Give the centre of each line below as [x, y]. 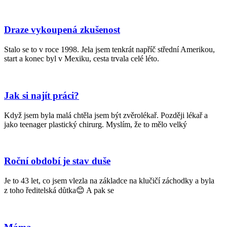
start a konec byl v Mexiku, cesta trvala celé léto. [82, 59]
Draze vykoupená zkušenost [62, 30]
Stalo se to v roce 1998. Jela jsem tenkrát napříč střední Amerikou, [109, 50]
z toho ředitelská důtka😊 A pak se [59, 190]
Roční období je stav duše [57, 161]
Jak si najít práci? [42, 95]
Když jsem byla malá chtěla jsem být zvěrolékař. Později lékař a [106, 115]
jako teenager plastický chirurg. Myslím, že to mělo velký [96, 124]
